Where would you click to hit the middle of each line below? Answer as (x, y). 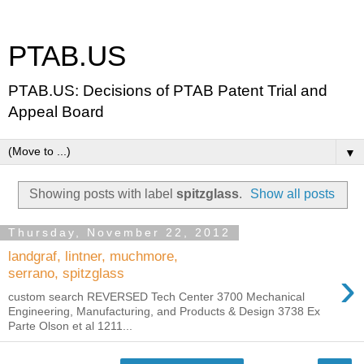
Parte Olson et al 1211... (70, 325)
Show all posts (293, 193)
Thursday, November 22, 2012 (119, 233)
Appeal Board (56, 112)
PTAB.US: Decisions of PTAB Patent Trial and (168, 91)
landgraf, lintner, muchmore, (93, 256)
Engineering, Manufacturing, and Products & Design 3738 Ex (164, 311)
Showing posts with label (102, 193)
